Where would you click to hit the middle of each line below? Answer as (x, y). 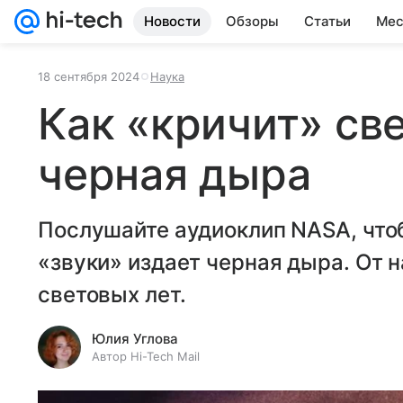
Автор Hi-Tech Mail (146, 356)
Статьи (327, 21)
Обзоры (252, 21)
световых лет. (112, 295)
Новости (172, 21)
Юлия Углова (135, 339)
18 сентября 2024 (89, 76)
